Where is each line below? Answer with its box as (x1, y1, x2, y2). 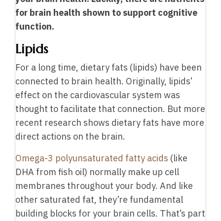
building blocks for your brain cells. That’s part (15, 208, 205, 220)
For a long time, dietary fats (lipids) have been (15, 62, 202, 74)
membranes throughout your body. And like (15, 180, 193, 192)
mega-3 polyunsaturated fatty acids (22, 152, 168, 164)
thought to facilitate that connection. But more (15, 103, 205, 115)
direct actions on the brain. (15, 131, 125, 143)
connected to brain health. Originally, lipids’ (15, 75, 192, 87)
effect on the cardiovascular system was (15, 89, 180, 101)
